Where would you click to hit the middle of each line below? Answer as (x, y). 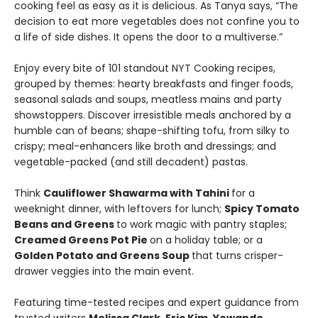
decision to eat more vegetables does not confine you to (157, 22)
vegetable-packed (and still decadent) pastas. (131, 162)
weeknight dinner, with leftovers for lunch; (119, 209)
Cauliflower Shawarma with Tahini (137, 193)
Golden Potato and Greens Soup (103, 256)
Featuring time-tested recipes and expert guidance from (157, 303)
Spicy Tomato (262, 209)
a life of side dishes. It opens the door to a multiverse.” (150, 37)
